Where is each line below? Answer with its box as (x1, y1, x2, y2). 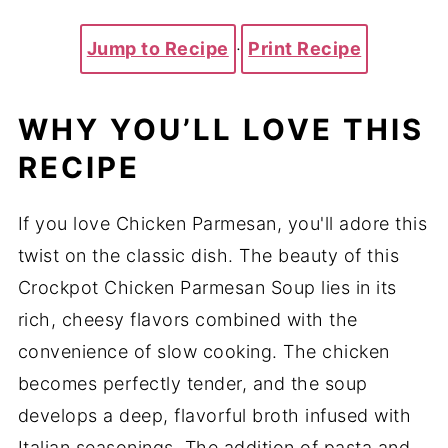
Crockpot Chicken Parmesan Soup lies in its (17, 277, 397, 298)
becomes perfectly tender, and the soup (17, 373, 368, 394)
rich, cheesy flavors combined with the (17, 309, 358, 330)
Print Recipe (248, 38, 362, 59)
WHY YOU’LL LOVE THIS (17, 112, 424, 147)
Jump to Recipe (86, 38, 229, 59)
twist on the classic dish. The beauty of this (17, 245, 400, 266)
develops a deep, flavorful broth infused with (17, 405, 412, 426)
